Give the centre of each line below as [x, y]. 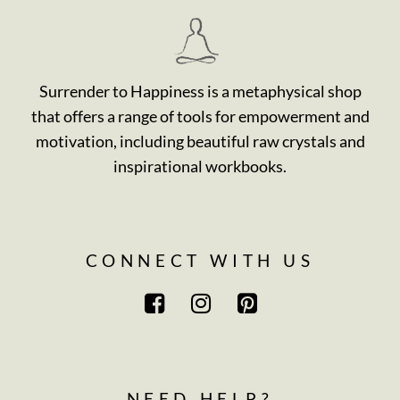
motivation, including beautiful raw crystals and [200, 142]
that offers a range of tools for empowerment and [200, 117]
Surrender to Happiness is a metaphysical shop [200, 92]
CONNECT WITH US [200, 261]
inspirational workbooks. [200, 167]
